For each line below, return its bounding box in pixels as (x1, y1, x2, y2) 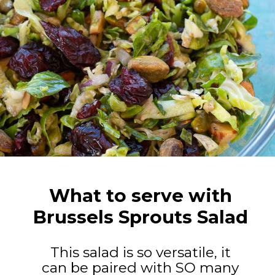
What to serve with (48, 185, 232, 207)
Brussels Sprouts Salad (33, 206, 248, 228)
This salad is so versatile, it (50, 244, 231, 261)
